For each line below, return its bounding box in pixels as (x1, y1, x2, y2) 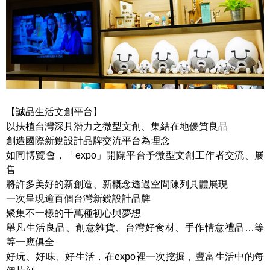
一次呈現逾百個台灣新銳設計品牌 (6, 193, 151, 204)
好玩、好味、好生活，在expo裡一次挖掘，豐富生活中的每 (6, 251, 264, 262)
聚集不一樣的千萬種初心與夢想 (6, 207, 141, 218)
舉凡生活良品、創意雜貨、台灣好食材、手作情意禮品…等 (6, 222, 264, 233)
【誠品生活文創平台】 (6, 106, 102, 117)
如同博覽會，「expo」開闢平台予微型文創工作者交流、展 (6, 149, 264, 160)
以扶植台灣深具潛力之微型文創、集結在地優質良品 (6, 121, 228, 131)
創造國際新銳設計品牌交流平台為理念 (6, 135, 170, 146)
